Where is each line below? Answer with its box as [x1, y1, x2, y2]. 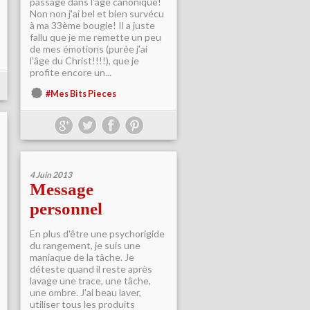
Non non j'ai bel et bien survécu [30, 8, 164, 19]
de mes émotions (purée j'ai [30, 43, 147, 55]
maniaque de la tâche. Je [30, 251, 134, 263]
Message [30, 180, 93, 199]
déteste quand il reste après [30, 263, 152, 275]
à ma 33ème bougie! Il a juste [30, 19, 155, 31]
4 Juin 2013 [30, 170, 72, 180]
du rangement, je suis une [30, 239, 140, 251]
